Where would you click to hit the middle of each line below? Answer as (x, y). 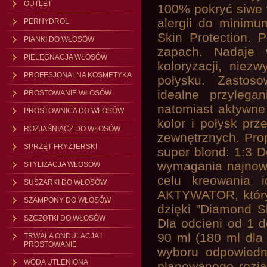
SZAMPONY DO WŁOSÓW (67, 200)
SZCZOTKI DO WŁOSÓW (65, 218)
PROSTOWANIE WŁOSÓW (68, 93)
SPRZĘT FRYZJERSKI (60, 147)
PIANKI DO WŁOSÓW (59, 39)
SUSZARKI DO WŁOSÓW (65, 182)
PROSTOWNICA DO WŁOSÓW (74, 111)
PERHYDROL (46, 21)
